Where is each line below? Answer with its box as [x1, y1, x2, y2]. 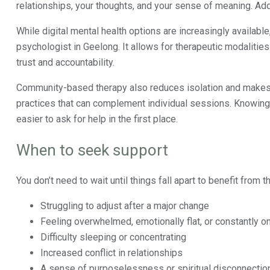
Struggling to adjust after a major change [40, 200, 209, 212]
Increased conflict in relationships [40, 247, 183, 259]
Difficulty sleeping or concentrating [40, 231, 186, 243]
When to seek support [16, 141, 168, 159]
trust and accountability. [16, 57, 115, 68]
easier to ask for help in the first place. [16, 113, 178, 125]
